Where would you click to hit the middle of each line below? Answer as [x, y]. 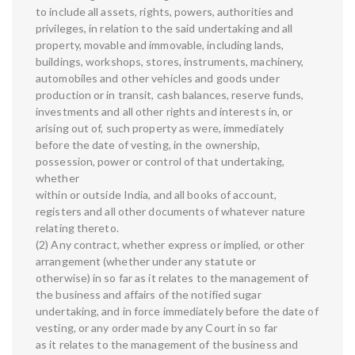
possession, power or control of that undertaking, [160, 162]
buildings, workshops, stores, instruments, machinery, [170, 62]
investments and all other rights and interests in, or [164, 112]
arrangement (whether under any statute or [146, 261]
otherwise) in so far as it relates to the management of [172, 278]
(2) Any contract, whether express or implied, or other [170, 245]
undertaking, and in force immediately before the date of [177, 311]
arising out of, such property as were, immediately [160, 128]
